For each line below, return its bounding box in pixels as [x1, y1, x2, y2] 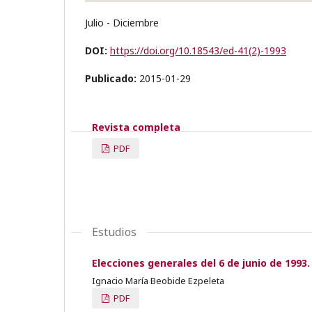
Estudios [92, 224, 136, 240]
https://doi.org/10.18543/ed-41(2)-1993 [110, 43, 286, 57]
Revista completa [92, 120, 180, 134]
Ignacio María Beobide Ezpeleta [92, 274, 224, 287]
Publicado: [85, 71, 139, 85]
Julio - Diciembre [85, 15, 159, 29]
